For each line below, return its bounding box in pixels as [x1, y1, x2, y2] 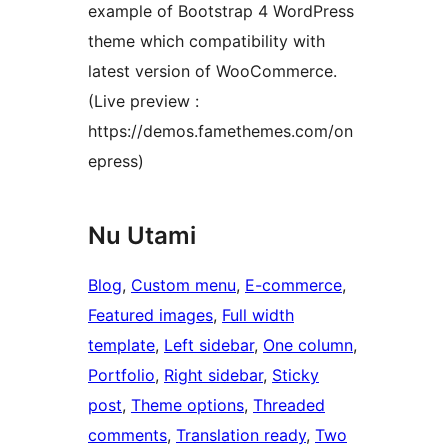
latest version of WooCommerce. [88, 61, 337, 82]
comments [88, 425, 167, 446]
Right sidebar [164, 365, 263, 386]
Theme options [131, 395, 244, 416]
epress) [88, 151, 144, 172]
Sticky [272, 365, 319, 386]
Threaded [253, 395, 325, 416]
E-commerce [245, 275, 342, 296]
